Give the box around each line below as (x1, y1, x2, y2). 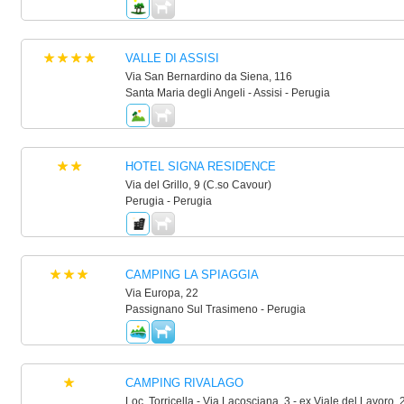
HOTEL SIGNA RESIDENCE (124, 160, 276, 173)
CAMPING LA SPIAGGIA (124, 268, 259, 281)
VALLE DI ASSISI (124, 51, 219, 65)
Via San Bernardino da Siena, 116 (124, 70, 292, 83)
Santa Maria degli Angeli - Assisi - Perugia (124, 87, 330, 99)
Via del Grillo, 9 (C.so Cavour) (124, 179, 271, 191)
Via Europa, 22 (124, 287, 198, 299)
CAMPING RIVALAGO (124, 376, 243, 390)
